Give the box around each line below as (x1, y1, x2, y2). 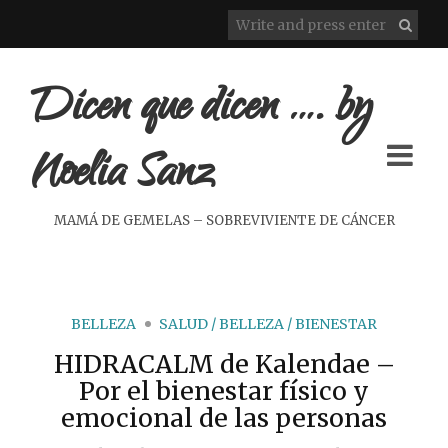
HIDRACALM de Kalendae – (53, 348, 395, 380)
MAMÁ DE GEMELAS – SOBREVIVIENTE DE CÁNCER (53, 212, 395, 229)
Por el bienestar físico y (79, 375, 369, 407)
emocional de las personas (61, 402, 387, 434)
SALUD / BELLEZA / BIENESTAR (159, 315, 377, 333)
